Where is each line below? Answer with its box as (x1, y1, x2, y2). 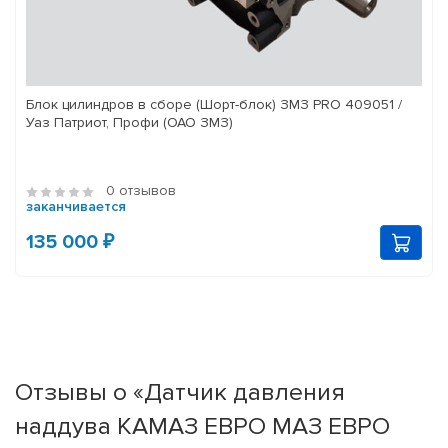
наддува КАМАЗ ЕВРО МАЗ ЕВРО (15, 411, 390, 442)
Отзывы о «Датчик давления (15, 377, 345, 408)
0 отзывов (106, 182, 176, 200)
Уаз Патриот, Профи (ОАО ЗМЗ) (26, 114, 233, 132)
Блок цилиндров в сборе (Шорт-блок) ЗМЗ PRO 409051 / (26, 96, 402, 114)
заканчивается (26, 198, 126, 216)
